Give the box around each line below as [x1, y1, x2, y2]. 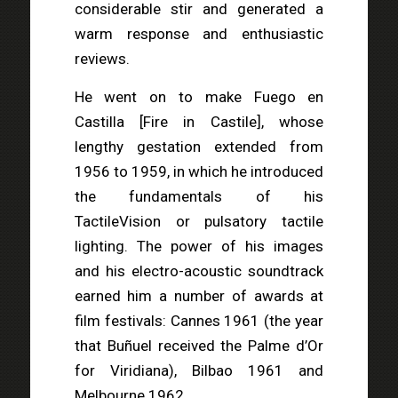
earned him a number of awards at [74, 286, 324, 305]
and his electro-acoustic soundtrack [74, 261, 324, 280]
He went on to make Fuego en [74, 87, 324, 106]
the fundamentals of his [74, 187, 324, 205]
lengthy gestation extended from [74, 137, 324, 155]
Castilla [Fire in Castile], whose [74, 112, 324, 131]
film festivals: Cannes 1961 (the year [74, 311, 324, 330]
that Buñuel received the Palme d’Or [74, 336, 324, 354]
